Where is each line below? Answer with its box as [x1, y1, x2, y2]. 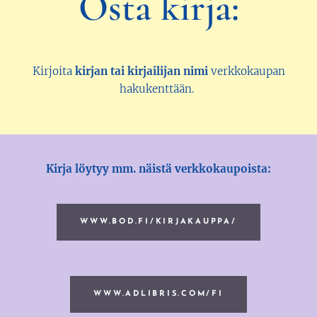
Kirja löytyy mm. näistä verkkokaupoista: [46, 162, 271, 176]
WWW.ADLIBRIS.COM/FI [93, 290, 224, 299]
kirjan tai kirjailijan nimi [74, 64, 208, 79]
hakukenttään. [120, 82, 197, 96]
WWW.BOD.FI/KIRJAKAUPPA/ [80, 218, 237, 226]
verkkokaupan [207, 64, 285, 79]
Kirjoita [32, 64, 75, 79]
